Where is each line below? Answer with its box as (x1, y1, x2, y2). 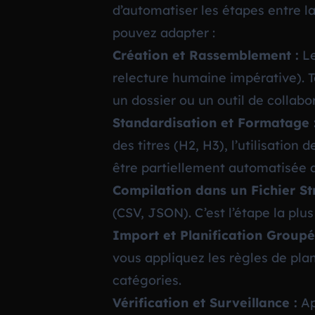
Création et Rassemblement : (112, 47, 299, 64)
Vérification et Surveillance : (112, 295, 297, 311)
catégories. (112, 272, 181, 289)
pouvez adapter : (112, 25, 215, 41)
